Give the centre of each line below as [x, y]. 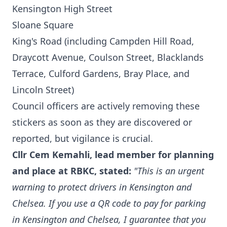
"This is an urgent [169, 171]
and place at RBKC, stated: [72, 171]
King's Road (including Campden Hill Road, [103, 41]
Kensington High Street [62, 9]
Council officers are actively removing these [106, 106]
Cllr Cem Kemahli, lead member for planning [113, 155]
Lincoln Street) [43, 90]
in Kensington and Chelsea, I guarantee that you [109, 220]
